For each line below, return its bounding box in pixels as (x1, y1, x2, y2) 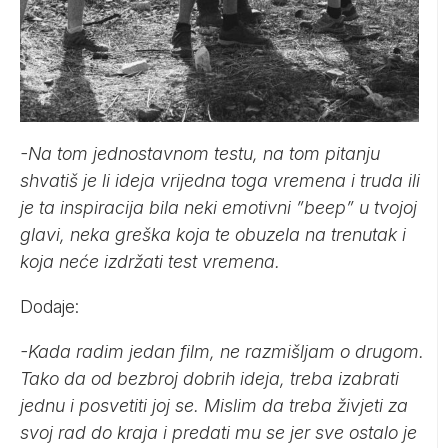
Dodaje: (20, 295, 79, 317)
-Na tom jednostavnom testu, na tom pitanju (20, 142, 380, 164)
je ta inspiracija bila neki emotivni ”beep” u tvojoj (20, 196, 417, 218)
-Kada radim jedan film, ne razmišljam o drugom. (20, 340, 424, 362)
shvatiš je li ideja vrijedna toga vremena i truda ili (20, 169, 420, 191)
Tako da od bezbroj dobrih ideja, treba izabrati (20, 367, 399, 389)
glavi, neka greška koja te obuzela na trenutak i (20, 223, 406, 245)
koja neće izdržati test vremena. (20, 250, 280, 272)
